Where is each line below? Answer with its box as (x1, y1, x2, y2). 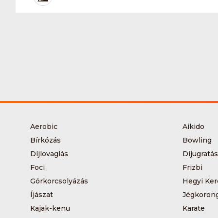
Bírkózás (30, 135, 61, 145)
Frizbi (182, 163, 202, 172)
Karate (182, 203, 205, 213)
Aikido (182, 122, 204, 131)
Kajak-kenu (30, 203, 70, 213)
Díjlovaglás (30, 149, 68, 158)
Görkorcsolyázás (30, 176, 88, 185)
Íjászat (30, 190, 53, 199)
